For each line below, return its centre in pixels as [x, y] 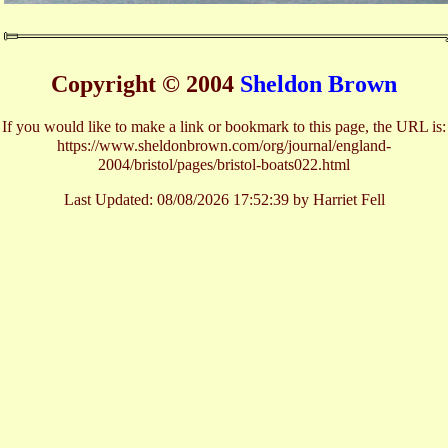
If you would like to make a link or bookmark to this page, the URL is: [224, 127]
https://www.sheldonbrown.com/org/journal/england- [224, 146]
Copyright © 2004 [145, 83]
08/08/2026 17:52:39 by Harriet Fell [270, 200]
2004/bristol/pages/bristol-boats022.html [224, 165]
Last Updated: [110, 200]
